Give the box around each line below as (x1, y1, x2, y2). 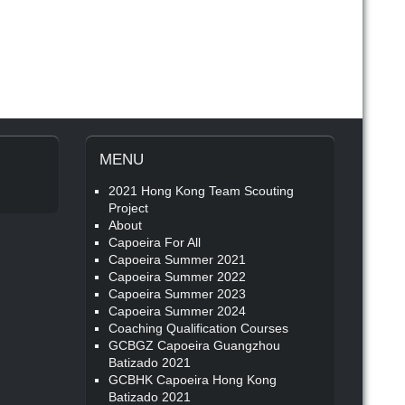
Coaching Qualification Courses (108, 321, 289, 335)
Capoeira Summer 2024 (108, 304, 247, 318)
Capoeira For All (108, 235, 202, 250)
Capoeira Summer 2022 (108, 269, 247, 284)
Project (108, 201, 149, 215)
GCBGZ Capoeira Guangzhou (108, 338, 281, 353)
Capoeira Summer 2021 (108, 252, 247, 267)
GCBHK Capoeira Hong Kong (108, 372, 278, 387)
